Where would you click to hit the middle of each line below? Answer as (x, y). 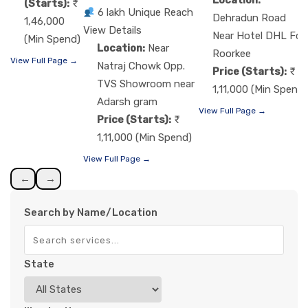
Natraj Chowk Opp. (141, 66)
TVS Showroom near (146, 84)
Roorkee (232, 53)
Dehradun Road (249, 18)
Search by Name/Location (91, 213)
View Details (112, 31)
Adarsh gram (127, 102)
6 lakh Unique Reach (146, 13)
